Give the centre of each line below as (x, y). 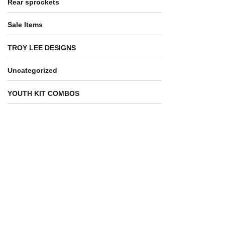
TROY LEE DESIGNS (42, 47)
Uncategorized (32, 71)
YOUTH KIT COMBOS (43, 93)
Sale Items (25, 25)
